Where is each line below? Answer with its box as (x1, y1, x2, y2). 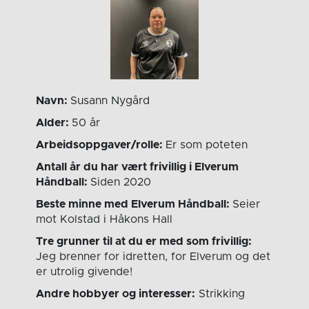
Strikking (195, 288, 246, 300)
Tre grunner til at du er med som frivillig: (36, 236, 252, 248)
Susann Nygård (70, 95, 150, 107)
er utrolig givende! (36, 266, 133, 278)
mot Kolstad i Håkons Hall (36, 214, 173, 226)
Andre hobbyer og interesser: (36, 288, 196, 300)
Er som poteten (166, 139, 248, 151)
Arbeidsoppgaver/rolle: (36, 139, 166, 151)
